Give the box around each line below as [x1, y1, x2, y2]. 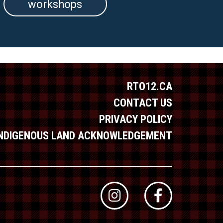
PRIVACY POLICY [99, 113, 172, 126]
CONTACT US [113, 97, 172, 110]
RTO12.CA [127, 80, 172, 93]
